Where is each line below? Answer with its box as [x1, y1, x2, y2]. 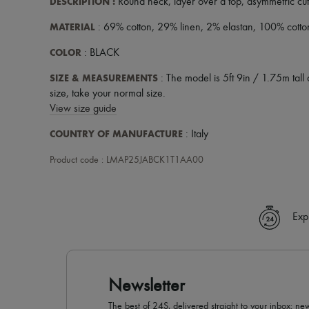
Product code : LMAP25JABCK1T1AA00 [50, 154, 203, 165]
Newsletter [108, 277, 185, 295]
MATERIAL [50, 21, 95, 33]
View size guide [50, 103, 117, 114]
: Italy [183, 128, 208, 140]
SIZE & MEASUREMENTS [50, 72, 158, 84]
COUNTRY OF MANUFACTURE [50, 128, 183, 140]
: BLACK [81, 47, 119, 59]
